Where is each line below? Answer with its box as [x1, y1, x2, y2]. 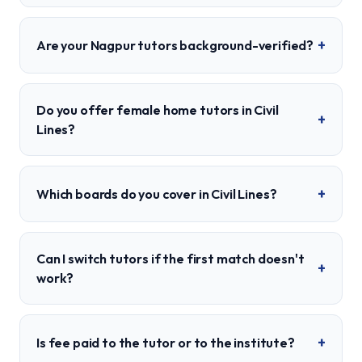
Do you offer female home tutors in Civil [36, 102, 279, 118]
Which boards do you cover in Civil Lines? [36, 186, 277, 202]
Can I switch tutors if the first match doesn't [36, 250, 305, 267]
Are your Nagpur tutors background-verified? [36, 37, 314, 53]
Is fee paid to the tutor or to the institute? [36, 335, 295, 351]
